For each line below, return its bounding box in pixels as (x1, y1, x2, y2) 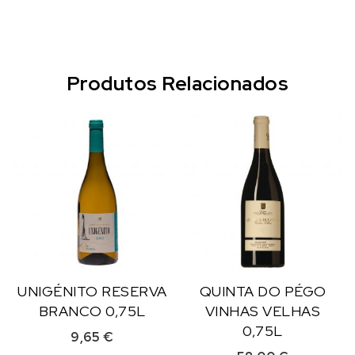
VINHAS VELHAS (204, 302, 321, 321)
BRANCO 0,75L (38, 302, 146, 321)
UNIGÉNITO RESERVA (17, 282, 167, 301)
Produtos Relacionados (66, 70, 289, 97)
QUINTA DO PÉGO (199, 282, 326, 301)
